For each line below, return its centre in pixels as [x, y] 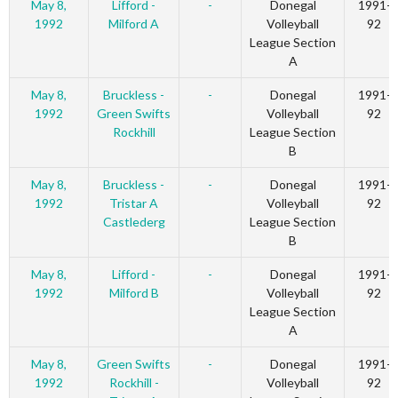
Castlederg [134, 222]
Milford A [134, 24]
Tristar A [134, 203]
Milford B [134, 293]
